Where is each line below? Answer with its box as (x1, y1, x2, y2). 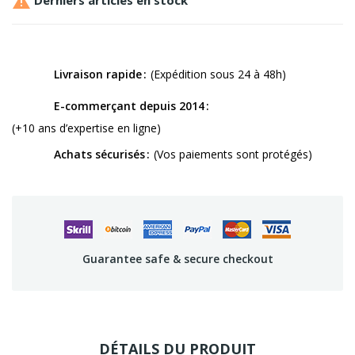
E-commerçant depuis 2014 (54, 97, 204, 113)
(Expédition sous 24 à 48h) (151, 66, 286, 82)
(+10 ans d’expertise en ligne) (12, 120, 161, 136)
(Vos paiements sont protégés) (154, 146, 312, 162)
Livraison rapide (54, 66, 142, 82)
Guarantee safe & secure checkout (82, 250, 273, 266)
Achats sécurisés (54, 146, 145, 162)
